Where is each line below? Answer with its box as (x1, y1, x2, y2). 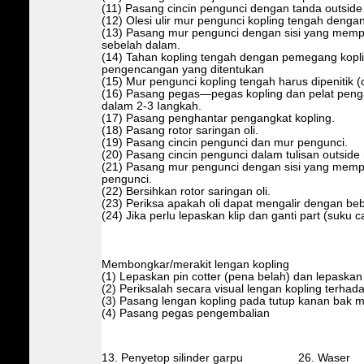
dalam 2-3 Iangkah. (101, 99, 201, 112)
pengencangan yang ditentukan (101, 63, 264, 76)
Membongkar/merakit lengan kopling (101, 258, 289, 271)
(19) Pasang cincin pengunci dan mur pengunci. (101, 136, 348, 149)
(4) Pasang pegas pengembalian (101, 306, 270, 319)
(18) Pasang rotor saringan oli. (101, 123, 258, 136)
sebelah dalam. (101, 38, 180, 51)
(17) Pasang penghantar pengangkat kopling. (101, 111, 335, 124)
